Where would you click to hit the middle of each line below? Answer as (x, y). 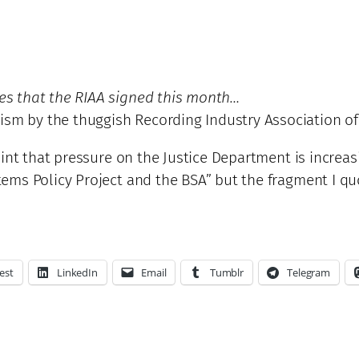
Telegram (309, 272)
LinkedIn (77, 272)
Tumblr (226, 272)
